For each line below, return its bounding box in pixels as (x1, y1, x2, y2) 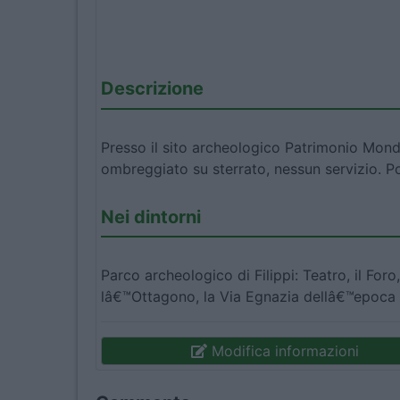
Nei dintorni (101, 205, 201, 228)
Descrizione (101, 78, 204, 100)
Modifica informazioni (206, 342, 359, 361)
